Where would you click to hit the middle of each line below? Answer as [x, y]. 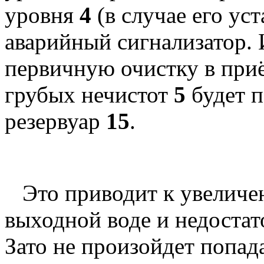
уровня [42, 15]
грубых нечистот [89, 94]
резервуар [55, 121]
